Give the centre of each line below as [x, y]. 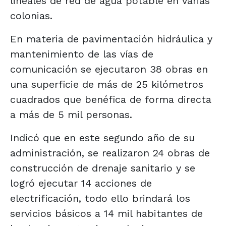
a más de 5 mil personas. [71, 114]
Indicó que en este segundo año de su [102, 137]
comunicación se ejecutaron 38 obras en [109, 69]
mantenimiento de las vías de [82, 54]
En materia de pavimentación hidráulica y [111, 39]
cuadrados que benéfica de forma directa [111, 99]
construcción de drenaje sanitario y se [103, 168]
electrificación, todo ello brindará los [100, 198]
